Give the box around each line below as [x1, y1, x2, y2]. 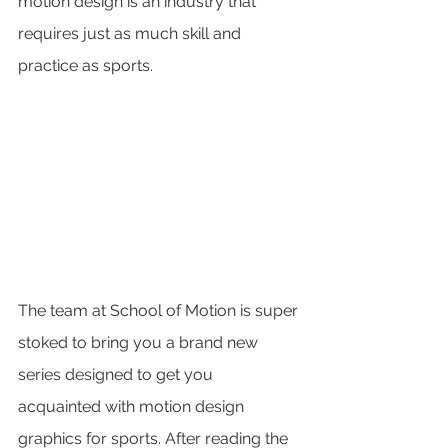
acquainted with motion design [18, 397, 248, 417]
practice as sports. [18, 56, 153, 75]
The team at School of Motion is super [18, 301, 302, 321]
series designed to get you [18, 365, 217, 385]
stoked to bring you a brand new [18, 333, 262, 353]
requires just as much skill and [18, 24, 245, 43]
